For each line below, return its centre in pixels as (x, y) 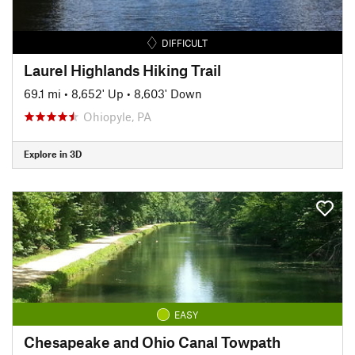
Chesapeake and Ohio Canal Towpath (152, 342)
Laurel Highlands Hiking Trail (122, 70)
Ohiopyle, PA (117, 116)
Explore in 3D (53, 154)
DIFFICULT (185, 42)
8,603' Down (168, 93)
